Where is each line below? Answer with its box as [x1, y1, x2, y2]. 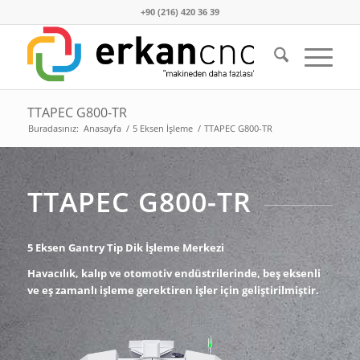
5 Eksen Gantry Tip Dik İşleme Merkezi [27, 240, 224, 256]
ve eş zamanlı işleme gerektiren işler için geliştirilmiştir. [27, 283, 319, 298]
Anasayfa [83, 122, 121, 134]
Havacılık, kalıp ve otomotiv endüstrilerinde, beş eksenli [27, 266, 321, 281]
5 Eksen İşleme [132, 122, 193, 134]
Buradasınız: [27, 122, 79, 134]
